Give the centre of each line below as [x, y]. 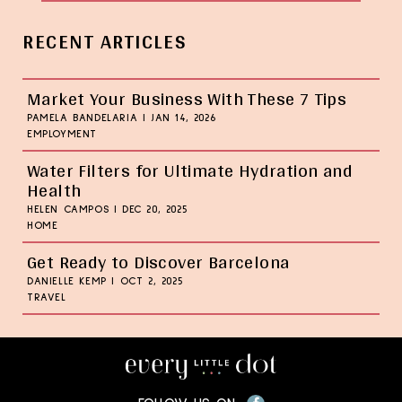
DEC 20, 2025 [155, 210]
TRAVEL [47, 297]
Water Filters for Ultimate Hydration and [190, 170]
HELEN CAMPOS [68, 210]
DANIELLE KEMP [67, 281]
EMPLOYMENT [62, 134]
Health [54, 190]
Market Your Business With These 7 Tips [187, 98]
